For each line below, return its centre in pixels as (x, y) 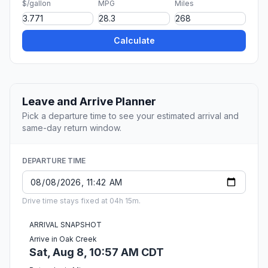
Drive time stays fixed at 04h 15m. (81, 201)
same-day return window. (72, 128)
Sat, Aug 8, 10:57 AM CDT (97, 252)
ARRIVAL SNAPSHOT (66, 225)
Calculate (134, 41)
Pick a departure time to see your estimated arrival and (130, 116)
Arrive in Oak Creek (63, 239)
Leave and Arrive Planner (89, 102)
